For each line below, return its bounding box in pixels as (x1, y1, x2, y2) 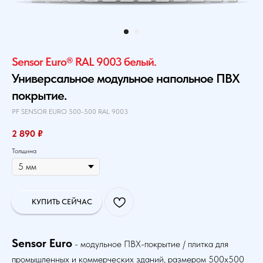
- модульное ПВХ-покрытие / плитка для (72, 238, 228, 249)
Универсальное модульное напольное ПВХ (12, 70, 240, 86)
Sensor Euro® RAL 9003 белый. (12, 55, 156, 69)
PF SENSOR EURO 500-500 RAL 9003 (12, 107, 128, 116)
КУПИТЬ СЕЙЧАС (32, 197, 93, 206)
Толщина (12, 147, 36, 155)
